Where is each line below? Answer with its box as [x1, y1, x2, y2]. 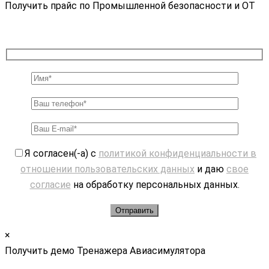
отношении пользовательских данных [20, 163, 195, 175]
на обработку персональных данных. [70, 178, 240, 190]
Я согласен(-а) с [25, 147, 98, 159]
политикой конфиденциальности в [98, 147, 256, 159]
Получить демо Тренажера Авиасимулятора [5, 244, 205, 256]
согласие [29, 178, 71, 190]
